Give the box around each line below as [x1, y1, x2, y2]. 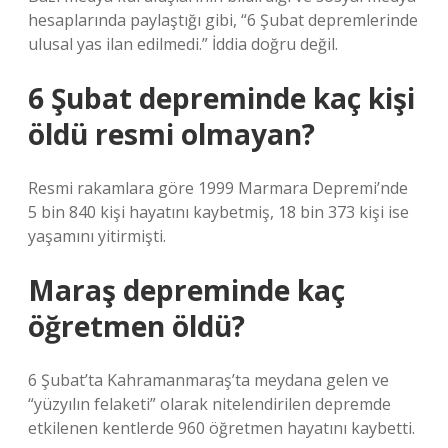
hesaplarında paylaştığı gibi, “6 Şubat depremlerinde [28, 9, 418, 31]
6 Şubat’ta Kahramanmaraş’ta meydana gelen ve [28, 369, 389, 391]
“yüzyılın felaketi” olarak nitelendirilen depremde [28, 393, 391, 415]
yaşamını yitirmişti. [28, 225, 166, 247]
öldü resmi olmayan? [28, 115, 315, 153]
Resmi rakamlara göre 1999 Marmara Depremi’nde [28, 177, 408, 199]
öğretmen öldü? [28, 307, 245, 345]
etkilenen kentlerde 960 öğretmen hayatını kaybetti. [28, 417, 415, 439]
